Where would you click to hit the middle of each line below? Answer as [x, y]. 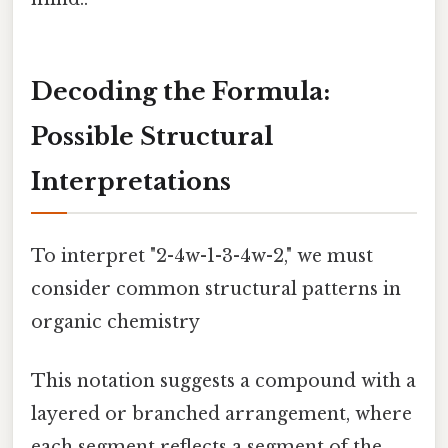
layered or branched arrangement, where [221, 414]
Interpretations [131, 181]
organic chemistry [115, 321]
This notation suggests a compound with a [223, 381]
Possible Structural [152, 136]
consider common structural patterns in [216, 288]
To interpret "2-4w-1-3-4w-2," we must [202, 255]
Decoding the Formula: [180, 91]
